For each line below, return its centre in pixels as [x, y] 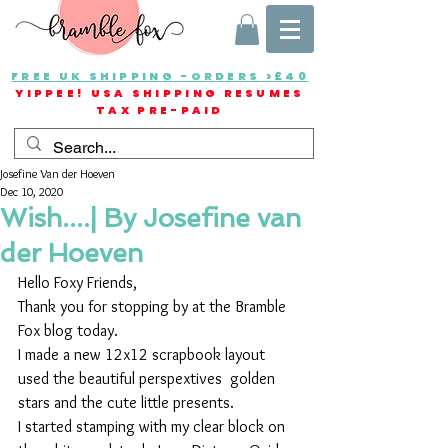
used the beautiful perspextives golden [148, 379]
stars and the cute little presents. [126, 403]
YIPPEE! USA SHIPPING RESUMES [160, 93]
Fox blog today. [68, 331]
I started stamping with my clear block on [153, 427]
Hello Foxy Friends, [77, 283]
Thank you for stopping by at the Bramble [154, 307]
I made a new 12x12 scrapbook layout [143, 355]
